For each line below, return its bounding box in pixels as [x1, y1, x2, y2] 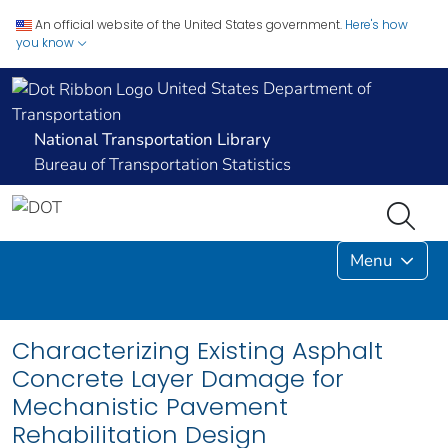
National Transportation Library [34, 128, 271, 152]
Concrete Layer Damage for [12, 362, 344, 396]
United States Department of [153, 77, 371, 100]
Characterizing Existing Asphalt [12, 334, 383, 368]
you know [16, 34, 77, 51]
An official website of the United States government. [35, 16, 342, 33]
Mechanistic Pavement [12, 390, 288, 424]
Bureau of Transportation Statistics [34, 153, 291, 177]
